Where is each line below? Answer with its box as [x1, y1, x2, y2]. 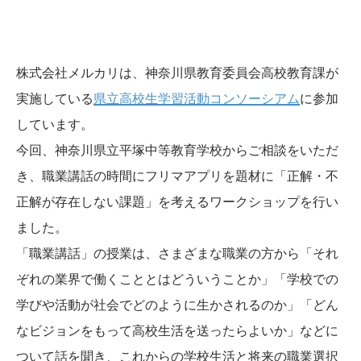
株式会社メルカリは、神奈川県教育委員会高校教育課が [16, 66, 338, 80]
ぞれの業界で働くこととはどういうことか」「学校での [16, 272, 338, 286]
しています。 [16, 118, 93, 131]
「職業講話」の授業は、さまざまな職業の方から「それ [16, 247, 338, 260]
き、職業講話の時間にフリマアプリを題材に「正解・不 [16, 169, 338, 183]
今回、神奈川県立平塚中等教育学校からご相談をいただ [16, 143, 338, 157]
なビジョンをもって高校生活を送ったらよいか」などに [16, 324, 338, 338]
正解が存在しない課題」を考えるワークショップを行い [16, 195, 338, 209]
